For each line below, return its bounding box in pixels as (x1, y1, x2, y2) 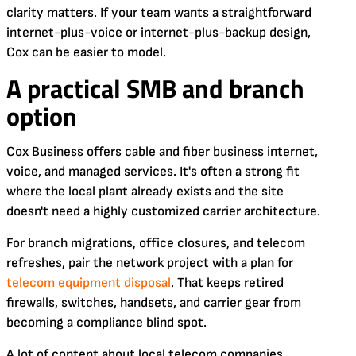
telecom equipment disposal (6, 274, 171, 291)
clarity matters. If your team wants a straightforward (6, 4, 311, 21)
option (6, 96, 77, 135)
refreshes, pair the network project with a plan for (6, 254, 293, 271)
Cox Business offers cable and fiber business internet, (6, 143, 318, 160)
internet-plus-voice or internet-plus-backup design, (6, 24, 311, 41)
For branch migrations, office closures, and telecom (6, 234, 305, 251)
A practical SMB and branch (6, 68, 304, 107)
